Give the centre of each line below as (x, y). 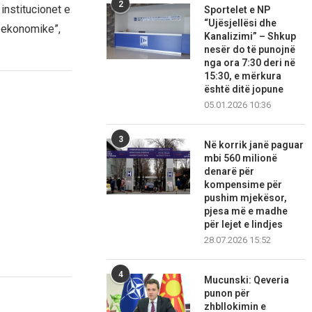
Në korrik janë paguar (254, 145)
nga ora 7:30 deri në (250, 63)
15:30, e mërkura (243, 76)
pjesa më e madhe (246, 211)
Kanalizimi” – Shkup (250, 37)
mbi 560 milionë (241, 158)
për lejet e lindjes (244, 225)
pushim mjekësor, (246, 198)
